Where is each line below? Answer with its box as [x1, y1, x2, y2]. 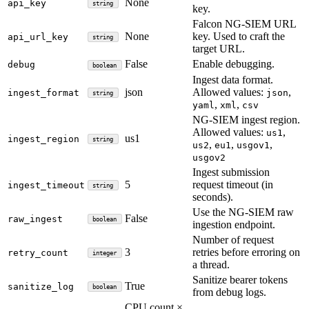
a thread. [192, 258, 230, 270]
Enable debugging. [192, 57, 275, 70]
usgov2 [192, 152, 226, 163]
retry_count [8, 247, 68, 258]
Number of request [192, 233, 274, 246]
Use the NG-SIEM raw [192, 206, 294, 218]
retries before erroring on [192, 246, 300, 258]
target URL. [192, 42, 245, 54]
